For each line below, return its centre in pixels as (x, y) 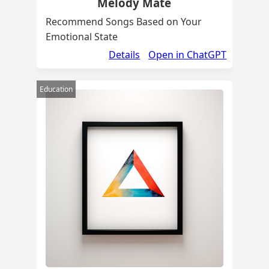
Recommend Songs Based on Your (123, 21)
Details (125, 54)
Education (56, 89)
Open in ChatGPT (188, 54)
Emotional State (81, 36)
